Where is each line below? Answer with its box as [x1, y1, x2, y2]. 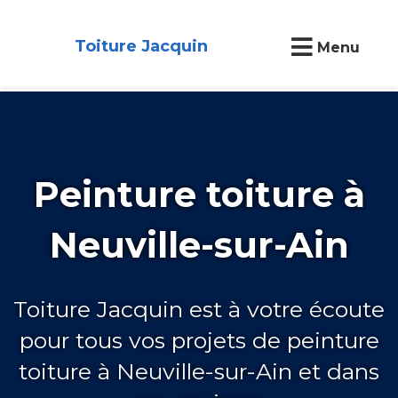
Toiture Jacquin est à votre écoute [13, 295, 385, 322]
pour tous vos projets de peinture [19, 326, 379, 354]
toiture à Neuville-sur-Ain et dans [19, 357, 379, 385]
